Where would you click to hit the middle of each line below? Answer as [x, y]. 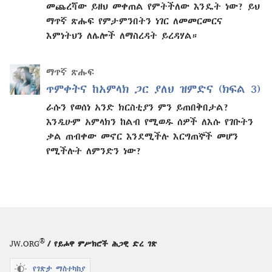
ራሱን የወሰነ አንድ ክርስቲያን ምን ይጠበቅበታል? [138, 107]
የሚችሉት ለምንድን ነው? [94, 150]
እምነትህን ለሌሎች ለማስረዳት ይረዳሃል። [122, 35]
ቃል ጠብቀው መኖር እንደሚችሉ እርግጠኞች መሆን [142, 136]
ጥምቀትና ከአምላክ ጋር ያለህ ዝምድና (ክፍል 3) [153, 89]
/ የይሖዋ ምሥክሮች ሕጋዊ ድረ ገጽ [101, 243]
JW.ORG [25, 243]
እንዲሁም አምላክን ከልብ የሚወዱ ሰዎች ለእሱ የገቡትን [150, 121]
